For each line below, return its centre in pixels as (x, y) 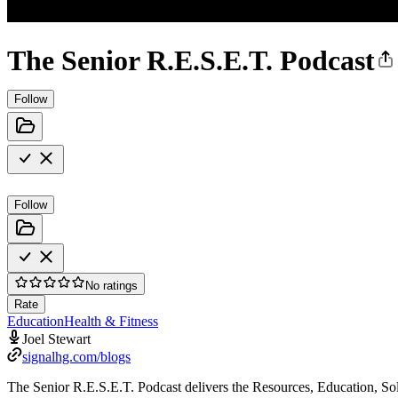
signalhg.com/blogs (76, 356)
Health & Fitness (111, 321)
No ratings (111, 285)
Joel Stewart (56, 338)
